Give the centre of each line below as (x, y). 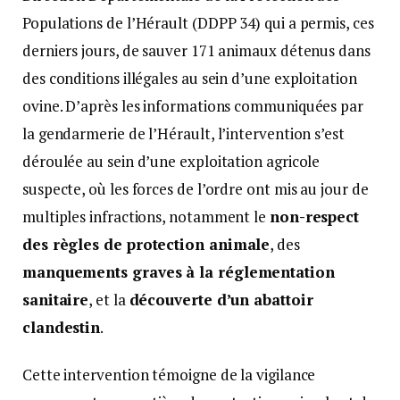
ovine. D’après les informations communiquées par (193, 105)
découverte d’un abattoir (221, 299)
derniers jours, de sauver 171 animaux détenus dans (196, 50)
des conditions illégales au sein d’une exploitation (190, 78)
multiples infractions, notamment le (146, 216)
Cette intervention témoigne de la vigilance (169, 374)
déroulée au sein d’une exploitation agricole (171, 161)
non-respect (314, 216)
